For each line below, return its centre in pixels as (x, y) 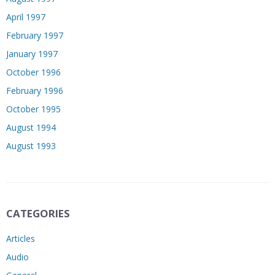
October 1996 (33, 72)
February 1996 (35, 90)
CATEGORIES (38, 213)
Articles (21, 238)
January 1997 (32, 53)
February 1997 (35, 35)
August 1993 (31, 145)
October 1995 (33, 109)
